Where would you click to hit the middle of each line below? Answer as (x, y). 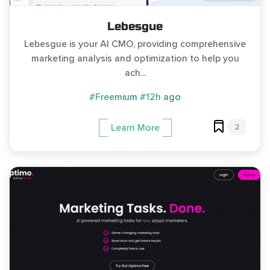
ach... (135, 73)
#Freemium (113, 97)
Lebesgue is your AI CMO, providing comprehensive (135, 44)
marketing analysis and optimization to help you (135, 58)
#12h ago (160, 97)
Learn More (135, 128)
